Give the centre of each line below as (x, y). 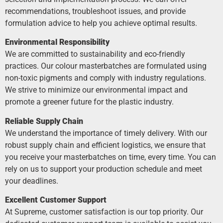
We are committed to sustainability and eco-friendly (95, 54)
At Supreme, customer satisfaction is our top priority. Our (104, 212)
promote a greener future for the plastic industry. (89, 102)
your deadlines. (32, 181)
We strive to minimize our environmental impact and (96, 90)
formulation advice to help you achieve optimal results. (101, 23)
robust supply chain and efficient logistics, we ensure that (105, 145)
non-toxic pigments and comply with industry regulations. (106, 78)
